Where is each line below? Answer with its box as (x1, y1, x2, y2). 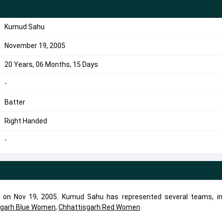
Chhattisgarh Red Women (58, 203, 140, 211)
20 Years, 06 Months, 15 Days (4, 60, 98, 68)
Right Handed (4, 117, 47, 125)
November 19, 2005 (4, 42, 65, 50)
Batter (4, 98, 25, 106)
